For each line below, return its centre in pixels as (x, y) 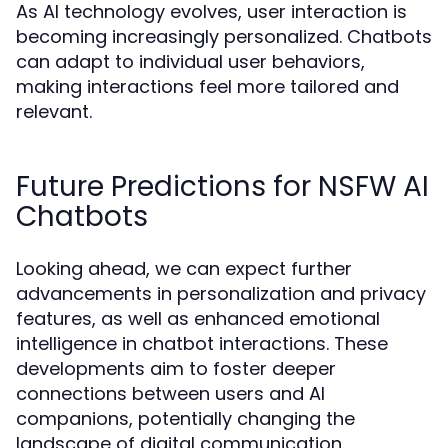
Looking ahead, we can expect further (184, 268)
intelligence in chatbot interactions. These (202, 343)
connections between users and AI (170, 393)
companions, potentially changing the (185, 418)
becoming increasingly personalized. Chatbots (224, 36)
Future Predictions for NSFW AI (222, 186)
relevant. (54, 111)
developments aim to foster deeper (176, 368)
